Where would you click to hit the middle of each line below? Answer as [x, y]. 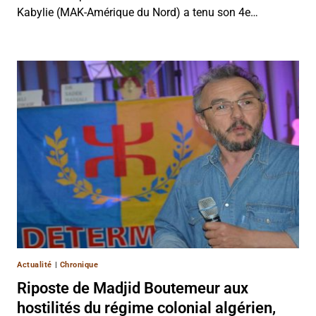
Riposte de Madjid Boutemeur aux [133, 288]
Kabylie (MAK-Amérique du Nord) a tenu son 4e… [138, 12]
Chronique [79, 265]
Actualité [35, 265]
